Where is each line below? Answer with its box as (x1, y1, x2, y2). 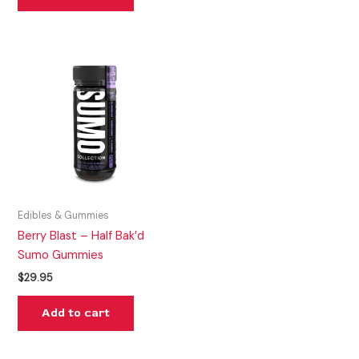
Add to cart (42, 305, 111, 321)
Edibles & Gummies (18, 208, 110, 222)
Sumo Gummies (18, 248, 104, 264)
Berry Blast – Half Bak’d (18, 228, 145, 244)
